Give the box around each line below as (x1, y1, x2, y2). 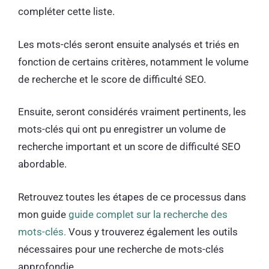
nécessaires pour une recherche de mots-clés (18, 243, 224, 255)
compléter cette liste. (18, 5, 115, 18)
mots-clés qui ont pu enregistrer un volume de (18, 123, 226, 136)
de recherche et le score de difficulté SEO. (18, 73, 206, 85)
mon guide (18, 208, 68, 220)
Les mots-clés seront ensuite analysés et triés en (18, 38, 239, 50)
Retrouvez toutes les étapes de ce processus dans (18, 190, 246, 203)
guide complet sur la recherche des (68, 208, 228, 220)
